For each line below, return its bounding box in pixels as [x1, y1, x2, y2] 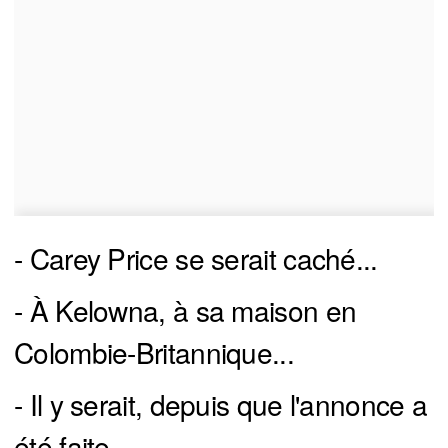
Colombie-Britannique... [14, 331, 294, 372]
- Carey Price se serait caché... [14, 237, 378, 278]
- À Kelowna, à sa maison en [14, 289, 357, 330]
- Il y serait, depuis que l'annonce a [14, 383, 428, 424]
